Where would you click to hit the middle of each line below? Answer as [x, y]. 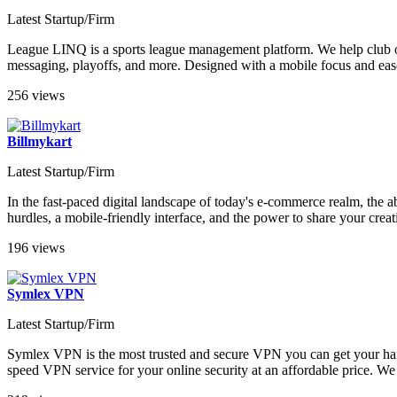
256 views [36, 96]
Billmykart [39, 142]
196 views [36, 248]
